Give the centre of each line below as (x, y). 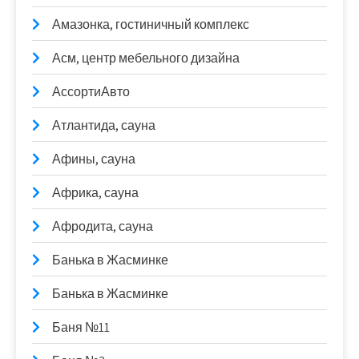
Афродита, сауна (103, 226)
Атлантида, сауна (104, 125)
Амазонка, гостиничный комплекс (151, 24)
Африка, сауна (95, 192)
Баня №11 (81, 327)
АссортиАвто (91, 91)
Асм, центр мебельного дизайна (146, 58)
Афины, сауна (94, 159)
